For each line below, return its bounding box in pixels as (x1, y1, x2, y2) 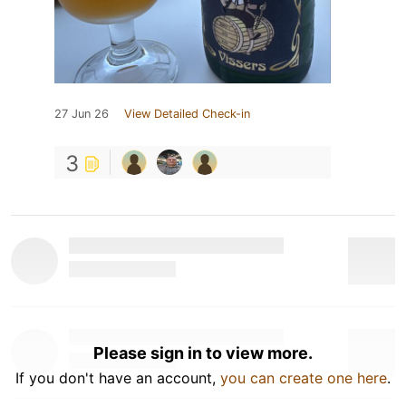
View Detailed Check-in (124, 106, 250, 121)
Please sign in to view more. (93, 343, 313, 362)
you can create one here (220, 368, 387, 387)
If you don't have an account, (15, 368, 220, 387)
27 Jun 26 (54, 106, 109, 121)
